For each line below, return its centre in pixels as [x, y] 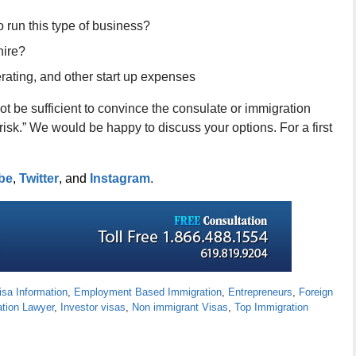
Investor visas [93, 307]
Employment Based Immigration [148, 292]
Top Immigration [271, 307]
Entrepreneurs [260, 292]
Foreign [316, 292]
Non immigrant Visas [180, 307]
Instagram [120, 178]
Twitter [39, 178]
